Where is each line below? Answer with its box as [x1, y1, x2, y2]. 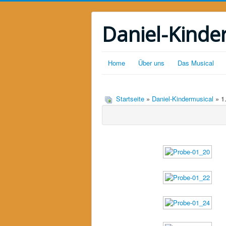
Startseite [116, 94, 144, 103]
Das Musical [178, 58, 214, 68]
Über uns [138, 58, 164, 68]
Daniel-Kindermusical [152, 94, 213, 103]
